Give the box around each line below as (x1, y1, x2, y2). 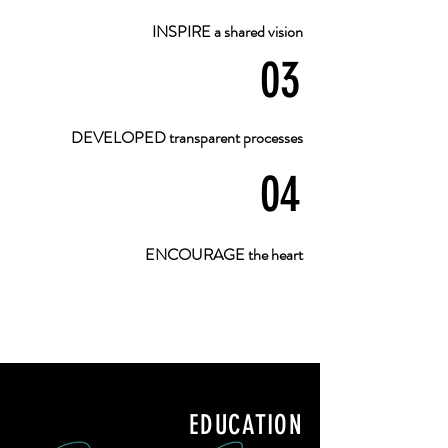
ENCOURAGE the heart (145, 243, 303, 266)
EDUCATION (188, 409, 303, 441)
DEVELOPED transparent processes (71, 126, 303, 149)
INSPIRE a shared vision (152, 20, 303, 43)
